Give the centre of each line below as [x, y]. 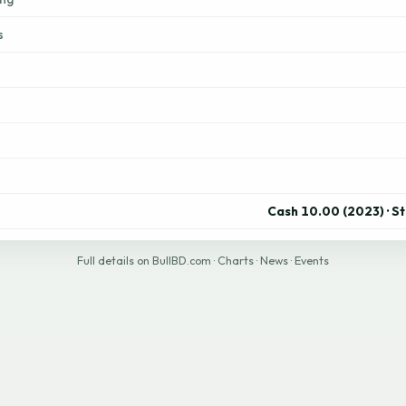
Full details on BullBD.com [144, 261]
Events [312, 261]
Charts [236, 261]
